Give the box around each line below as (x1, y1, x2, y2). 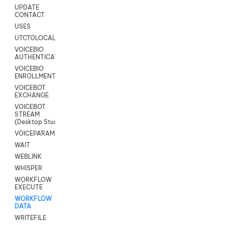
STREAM (15, 110, 40, 119)
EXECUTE (15, 183, 43, 191)
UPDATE (15, 4, 39, 12)
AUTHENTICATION (15, 53, 69, 61)
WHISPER (15, 164, 42, 172)
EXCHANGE (15, 91, 49, 99)
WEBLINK (15, 153, 42, 161)
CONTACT (15, 11, 45, 19)
